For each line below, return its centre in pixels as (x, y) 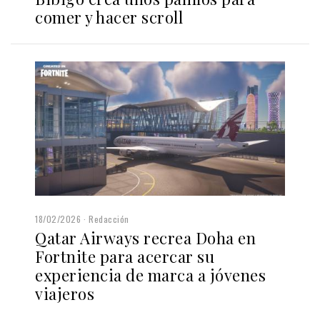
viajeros (65, 293)
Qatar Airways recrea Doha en (145, 237)
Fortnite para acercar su (125, 256)
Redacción (109, 219)
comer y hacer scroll (109, 17)
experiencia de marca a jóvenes (150, 275)
